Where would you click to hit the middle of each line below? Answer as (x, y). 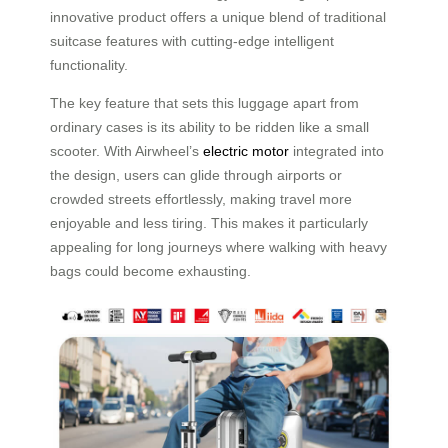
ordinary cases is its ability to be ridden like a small (209, 126)
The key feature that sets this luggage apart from (204, 102)
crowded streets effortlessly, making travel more (201, 198)
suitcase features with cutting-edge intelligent (192, 40)
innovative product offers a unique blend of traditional (218, 16)
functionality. (89, 64)
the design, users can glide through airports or (196, 174)
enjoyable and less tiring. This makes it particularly (209, 222)
